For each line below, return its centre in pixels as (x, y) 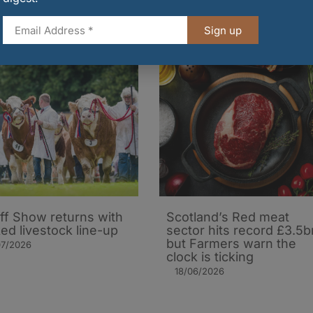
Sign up (223, 30)
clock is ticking (210, 256)
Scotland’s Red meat (228, 217)
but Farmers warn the (231, 243)
